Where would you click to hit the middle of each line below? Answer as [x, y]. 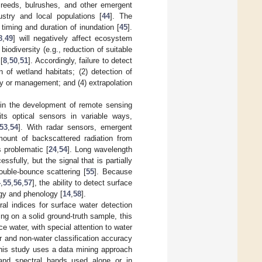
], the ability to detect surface [82, 182]
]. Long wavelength [100, 149]
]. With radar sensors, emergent [75, 127]
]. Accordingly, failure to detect [80, 60]
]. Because [113, 171]
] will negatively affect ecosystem [73, 38]
